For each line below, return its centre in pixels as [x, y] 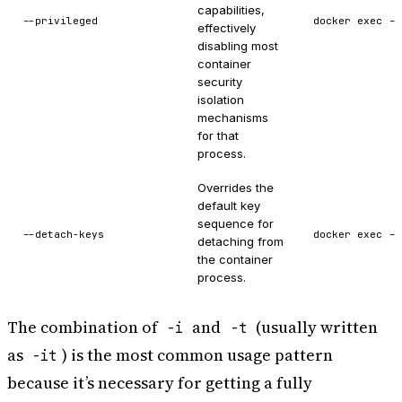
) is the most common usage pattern [198, 355]
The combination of [84, 328]
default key [229, 206]
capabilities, [231, 10]
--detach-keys [64, 234]
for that [218, 136]
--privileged [61, 20]
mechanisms [233, 118]
